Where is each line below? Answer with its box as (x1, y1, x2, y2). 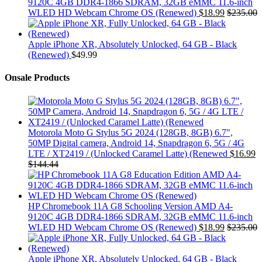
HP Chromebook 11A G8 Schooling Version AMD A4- (28, 201, 233, 211)
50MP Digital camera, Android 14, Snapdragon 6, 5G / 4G (28, 137, 244, 148)
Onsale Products (5, 73, 70, 83)
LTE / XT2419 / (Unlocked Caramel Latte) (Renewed (28, 148, 227, 158)
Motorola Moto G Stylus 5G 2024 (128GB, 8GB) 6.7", (28, 127, 233, 137)
